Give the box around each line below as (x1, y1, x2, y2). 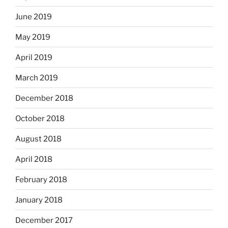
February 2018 (15, 175, 67, 184)
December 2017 (15, 215, 73, 225)
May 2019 (15, 32, 50, 42)
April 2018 (15, 154, 52, 164)
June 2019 (15, 12, 52, 21)
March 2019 (15, 73, 58, 82)
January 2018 (15, 195, 63, 205)
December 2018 (15, 93, 73, 103)
